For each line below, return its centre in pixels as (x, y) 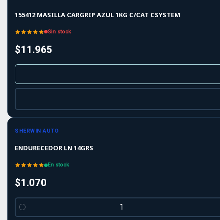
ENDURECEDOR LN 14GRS (54, 148)
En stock (58, 165)
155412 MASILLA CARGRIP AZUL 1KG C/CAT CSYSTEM (97, 14)
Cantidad (29, 213)
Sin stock (59, 31)
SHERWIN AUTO (37, 131)
